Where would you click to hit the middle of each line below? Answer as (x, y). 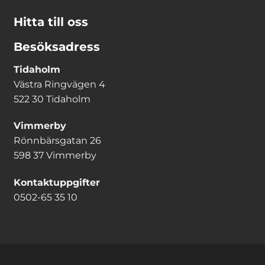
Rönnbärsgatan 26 (57, 141)
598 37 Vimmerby (55, 156)
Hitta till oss (51, 22)
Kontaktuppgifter (56, 183)
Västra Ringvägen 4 (59, 84)
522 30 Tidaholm (52, 99)
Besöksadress (56, 46)
